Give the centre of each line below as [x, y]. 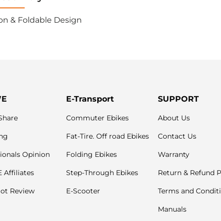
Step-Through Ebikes [102, 173]
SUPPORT [178, 99]
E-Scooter [83, 191]
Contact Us [177, 136]
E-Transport [90, 99]
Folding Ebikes [92, 155]
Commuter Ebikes [97, 118]
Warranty [174, 155]
